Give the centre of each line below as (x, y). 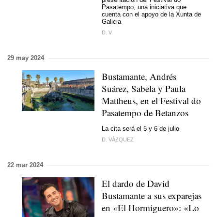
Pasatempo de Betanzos (145, 113)
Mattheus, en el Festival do (151, 101)
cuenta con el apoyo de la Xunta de (151, 14)
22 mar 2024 (25, 165)
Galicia (111, 21)
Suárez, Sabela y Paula (144, 88)
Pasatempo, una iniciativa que (144, 7)
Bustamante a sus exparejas (152, 195)
